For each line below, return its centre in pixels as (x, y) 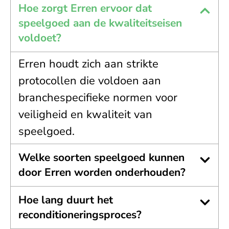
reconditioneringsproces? (80, 214)
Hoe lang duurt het (66, 200)
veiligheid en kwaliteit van (85, 114)
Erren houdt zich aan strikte (88, 64)
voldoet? (40, 38)
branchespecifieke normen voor (98, 97)
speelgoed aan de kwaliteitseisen (100, 23)
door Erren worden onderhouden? (102, 172)
